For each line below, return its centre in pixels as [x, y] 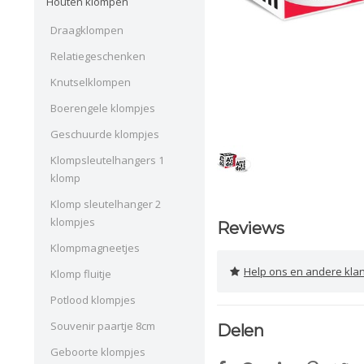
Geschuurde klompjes [105, 134]
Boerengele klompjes [103, 108]
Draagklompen [87, 30]
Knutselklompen [91, 82]
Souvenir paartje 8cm [103, 325]
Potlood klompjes [93, 299]
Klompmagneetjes [95, 247]
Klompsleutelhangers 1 [107, 160]
